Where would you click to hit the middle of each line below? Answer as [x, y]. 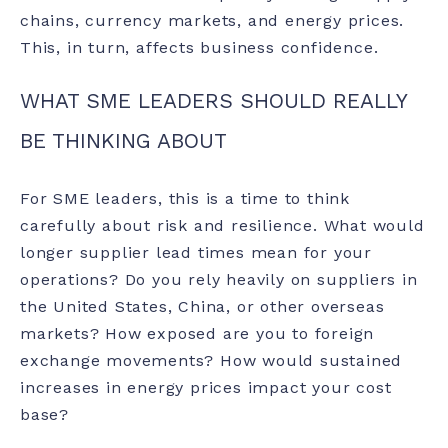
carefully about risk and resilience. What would [222, 226]
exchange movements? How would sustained [211, 361]
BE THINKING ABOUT [123, 141]
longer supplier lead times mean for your [196, 253]
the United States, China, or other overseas [202, 307]
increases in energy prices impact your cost [206, 388]
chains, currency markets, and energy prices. [212, 21]
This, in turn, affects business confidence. [199, 48]
